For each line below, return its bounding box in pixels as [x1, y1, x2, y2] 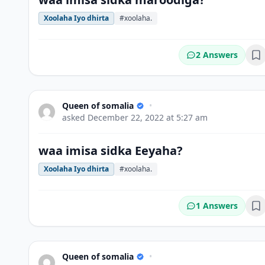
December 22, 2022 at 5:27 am [88, 112, 208, 123]
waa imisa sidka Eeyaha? [38, 143, 183, 159]
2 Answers [196, 49, 238, 60]
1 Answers [196, 200, 238, 211]
